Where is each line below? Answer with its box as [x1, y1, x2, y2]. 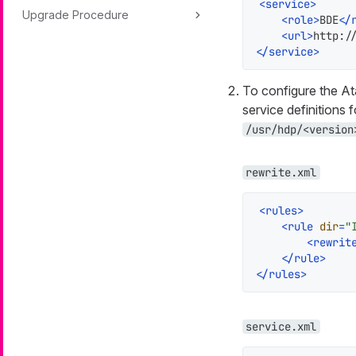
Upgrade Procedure [22, 8, 129, 21]
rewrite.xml [245, 164, 317, 180]
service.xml [245, 319, 317, 334]
